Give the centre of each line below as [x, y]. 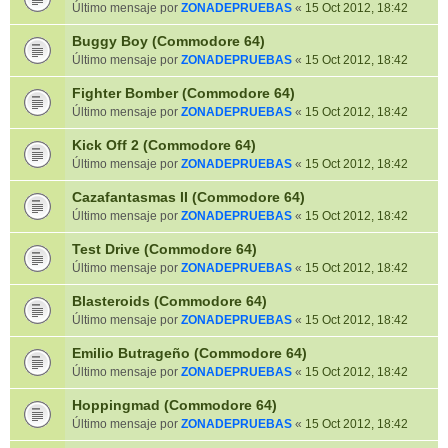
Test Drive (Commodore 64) [164, 249]
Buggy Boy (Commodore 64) [168, 41]
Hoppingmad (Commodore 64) [174, 405]
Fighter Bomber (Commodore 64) [183, 93]
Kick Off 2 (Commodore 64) [164, 145]
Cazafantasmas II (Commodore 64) [188, 197]
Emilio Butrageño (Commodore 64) [189, 353]
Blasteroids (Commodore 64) [169, 301]
